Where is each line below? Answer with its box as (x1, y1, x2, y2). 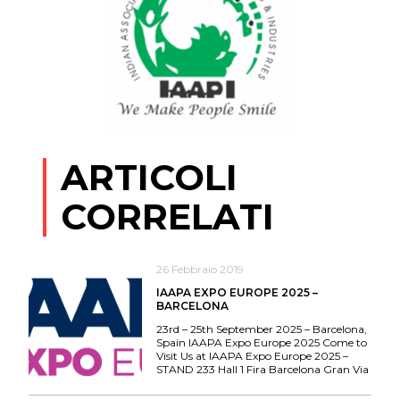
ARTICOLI (61, 155, 237, 200)
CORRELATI (61, 195, 274, 239)
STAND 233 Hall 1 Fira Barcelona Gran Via (155, 362, 369, 377)
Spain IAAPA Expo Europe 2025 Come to (155, 336, 367, 350)
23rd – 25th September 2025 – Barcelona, (155, 322, 367, 337)
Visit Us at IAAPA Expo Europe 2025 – (155, 349, 348, 363)
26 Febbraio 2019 (155, 262, 244, 277)
